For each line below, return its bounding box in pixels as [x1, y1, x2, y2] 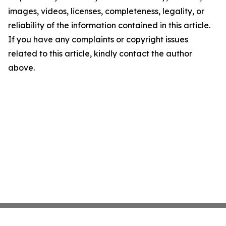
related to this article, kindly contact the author [8, 48, 192, 59]
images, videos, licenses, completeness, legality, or [8, 6, 204, 16]
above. [8, 63, 35, 73]
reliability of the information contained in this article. [8, 20, 210, 30]
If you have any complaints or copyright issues [8, 34, 188, 44]
